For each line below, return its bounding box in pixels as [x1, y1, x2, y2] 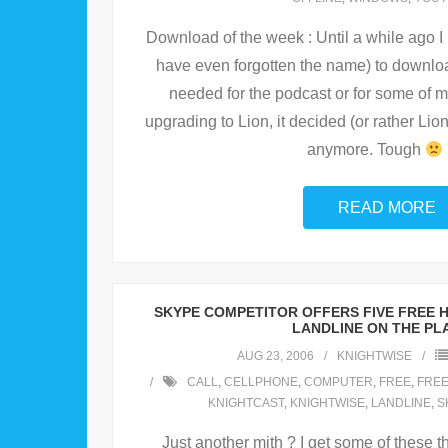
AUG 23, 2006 [236, 349, 314, 364]
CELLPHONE [223, 375, 298, 390]
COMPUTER [303, 375, 373, 390]
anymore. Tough [306, 141, 425, 159]
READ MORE [338, 199, 436, 217]
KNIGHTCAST [208, 396, 284, 411]
